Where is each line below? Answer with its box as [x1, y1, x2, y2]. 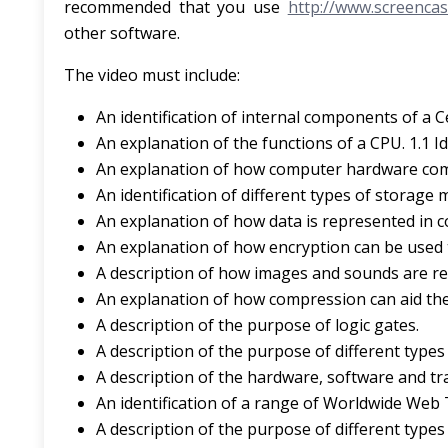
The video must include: [64, 64, 240, 86]
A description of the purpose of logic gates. [96, 314, 419, 336]
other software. [64, 22, 180, 44]
